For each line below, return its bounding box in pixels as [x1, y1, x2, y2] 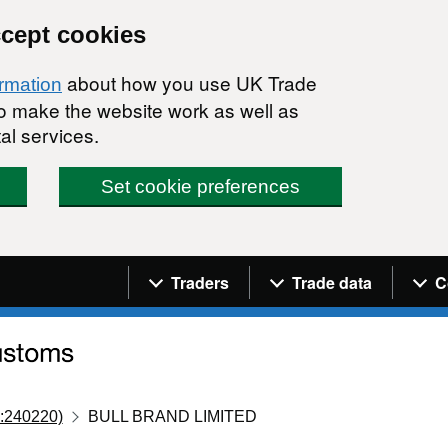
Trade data [292, 270, 372, 294]
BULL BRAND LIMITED [88, 407, 258, 425]
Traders [171, 270, 229, 294]
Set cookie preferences [101, 176, 301, 197]
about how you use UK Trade [62, 69, 317, 96]
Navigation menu [128, 257, 303, 283]
